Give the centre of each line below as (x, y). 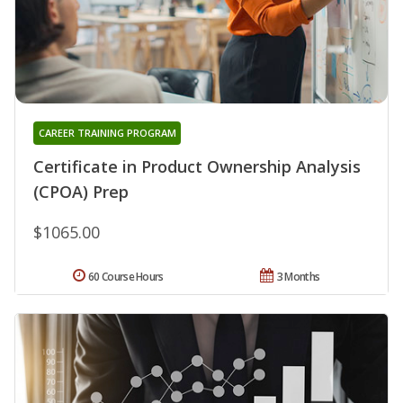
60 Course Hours (126, 276)
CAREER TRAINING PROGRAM (107, 132)
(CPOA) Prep (81, 191)
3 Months (298, 276)
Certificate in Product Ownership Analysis (197, 166)
